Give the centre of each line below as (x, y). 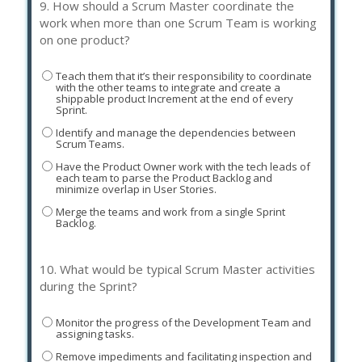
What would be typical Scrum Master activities (187, 269)
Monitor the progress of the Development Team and (183, 322)
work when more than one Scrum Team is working (178, 23)
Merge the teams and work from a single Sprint (170, 211)
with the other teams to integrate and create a (168, 87)
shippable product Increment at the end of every (174, 98)
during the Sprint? (88, 286)
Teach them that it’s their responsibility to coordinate (183, 76)
